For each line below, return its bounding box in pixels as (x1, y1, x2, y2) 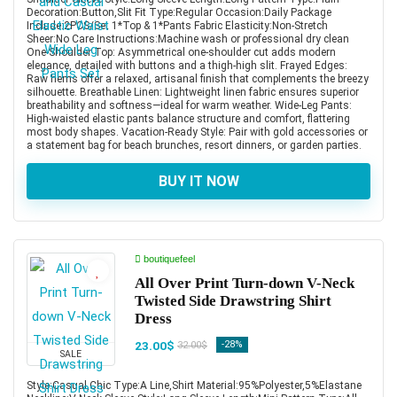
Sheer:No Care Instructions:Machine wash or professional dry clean (27, 32, 349, 45)
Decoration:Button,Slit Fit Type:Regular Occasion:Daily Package (27, 5, 331, 19)
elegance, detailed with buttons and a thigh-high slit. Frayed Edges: (27, 58, 347, 72)
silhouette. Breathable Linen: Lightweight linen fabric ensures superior (27, 85, 359, 98)
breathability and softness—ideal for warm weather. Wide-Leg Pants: (27, 98, 352, 112)
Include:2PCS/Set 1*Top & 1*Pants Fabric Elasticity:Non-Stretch (27, 19, 328, 32)
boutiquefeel (141, 253, 195, 264)
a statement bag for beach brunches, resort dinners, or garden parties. (27, 138, 362, 152)
